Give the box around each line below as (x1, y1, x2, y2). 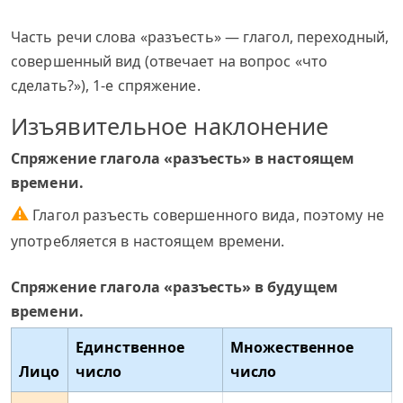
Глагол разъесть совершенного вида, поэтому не (29, 205, 384, 225)
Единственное (76, 337, 185, 357)
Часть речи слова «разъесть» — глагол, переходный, (11, 27, 389, 47)
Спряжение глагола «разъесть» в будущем (11, 277, 338, 297)
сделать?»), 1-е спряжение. (11, 76, 201, 95)
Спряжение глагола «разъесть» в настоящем (11, 148, 355, 168)
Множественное (230, 337, 354, 357)
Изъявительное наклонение (11, 111, 329, 141)
